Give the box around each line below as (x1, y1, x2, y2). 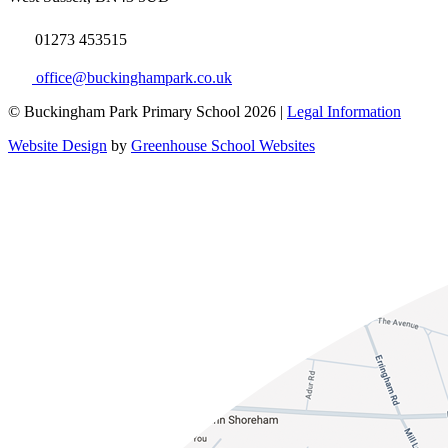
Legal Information (287, 103, 401, 121)
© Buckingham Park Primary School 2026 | (8, 103, 287, 121)
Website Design (8, 137, 107, 155)
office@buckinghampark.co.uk (32, 69, 232, 87)
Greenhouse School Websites (131, 137, 315, 155)
